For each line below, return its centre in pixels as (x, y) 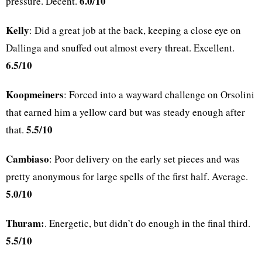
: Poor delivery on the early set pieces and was (144, 159)
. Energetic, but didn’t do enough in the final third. (147, 223)
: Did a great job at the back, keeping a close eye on (135, 30)
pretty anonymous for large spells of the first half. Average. (127, 177)
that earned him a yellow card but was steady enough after (125, 112)
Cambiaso (27, 159)
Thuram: (25, 223)
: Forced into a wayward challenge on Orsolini (159, 95)
